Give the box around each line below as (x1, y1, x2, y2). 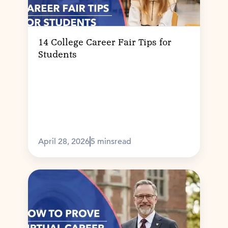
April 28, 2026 (38, 136, 90, 147)
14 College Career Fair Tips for (38, 38, 172, 48)
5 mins (90, 136, 115, 147)
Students (38, 50, 77, 60)
